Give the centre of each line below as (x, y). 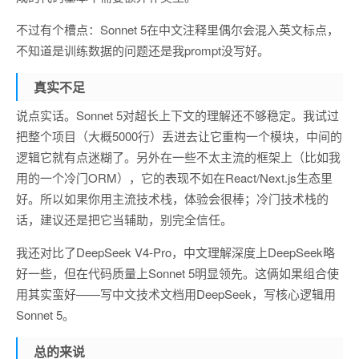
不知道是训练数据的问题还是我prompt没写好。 (143, 50)
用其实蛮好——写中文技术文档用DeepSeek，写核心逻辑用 (176, 294)
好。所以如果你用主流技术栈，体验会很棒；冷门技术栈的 (172, 198)
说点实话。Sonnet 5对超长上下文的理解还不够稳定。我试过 (177, 115)
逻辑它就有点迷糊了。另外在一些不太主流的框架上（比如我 (178, 157)
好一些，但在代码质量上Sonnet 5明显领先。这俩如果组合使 (177, 273)
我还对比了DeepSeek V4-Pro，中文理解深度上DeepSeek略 (175, 252)
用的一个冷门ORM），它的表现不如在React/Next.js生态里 (174, 177)
